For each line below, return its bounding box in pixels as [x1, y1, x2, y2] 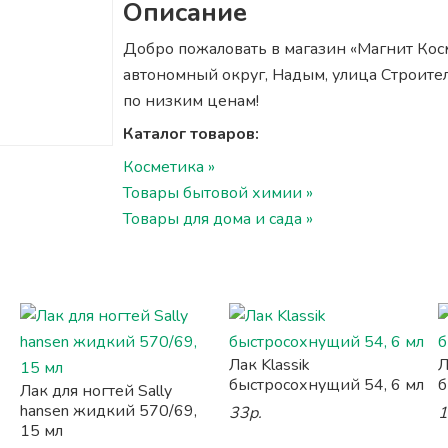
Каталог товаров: [122, 123, 259, 145]
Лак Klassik [228, 354, 310, 376]
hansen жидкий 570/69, [19, 400, 197, 422]
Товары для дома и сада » [122, 208, 313, 230]
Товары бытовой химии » [122, 182, 313, 204]
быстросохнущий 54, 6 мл [228, 374, 424, 396]
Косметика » [122, 156, 215, 178]
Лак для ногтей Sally [19, 380, 172, 402]
